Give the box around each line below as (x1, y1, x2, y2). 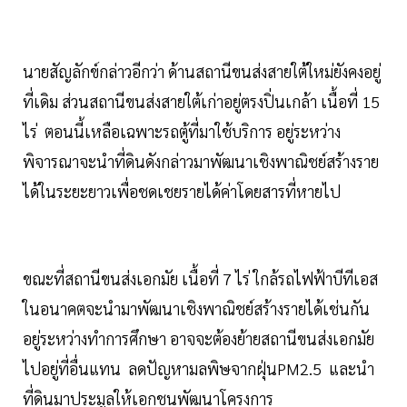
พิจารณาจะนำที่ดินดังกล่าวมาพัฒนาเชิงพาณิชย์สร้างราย (23, 151, 379, 173)
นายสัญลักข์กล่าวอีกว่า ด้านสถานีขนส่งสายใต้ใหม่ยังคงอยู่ (23, 61, 381, 83)
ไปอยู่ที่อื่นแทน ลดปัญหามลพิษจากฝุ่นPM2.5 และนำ (23, 358, 374, 380)
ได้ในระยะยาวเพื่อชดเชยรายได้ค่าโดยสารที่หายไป (23, 181, 341, 203)
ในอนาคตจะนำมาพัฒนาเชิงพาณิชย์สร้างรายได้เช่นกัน (23, 298, 370, 320)
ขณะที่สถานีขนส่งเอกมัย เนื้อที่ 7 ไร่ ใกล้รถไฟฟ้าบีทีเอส (23, 268, 378, 290)
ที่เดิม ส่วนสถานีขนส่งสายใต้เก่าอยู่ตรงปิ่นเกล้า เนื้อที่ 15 (23, 91, 380, 113)
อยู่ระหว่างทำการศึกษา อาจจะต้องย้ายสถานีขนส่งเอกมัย (23, 328, 374, 350)
